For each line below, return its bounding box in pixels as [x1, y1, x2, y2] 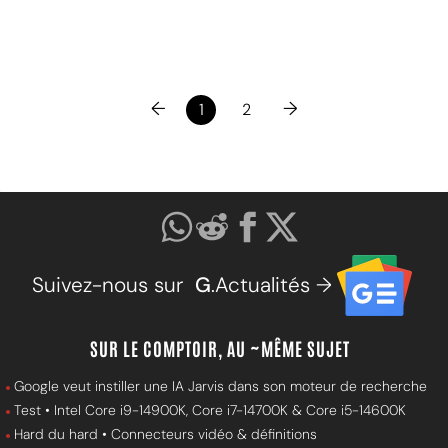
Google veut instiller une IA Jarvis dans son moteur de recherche [14, 376, 427, 395]
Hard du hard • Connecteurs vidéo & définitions [14, 424, 317, 443]
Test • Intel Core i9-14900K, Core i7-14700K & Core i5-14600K [14, 400, 406, 419]
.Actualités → [210, 271, 332, 299]
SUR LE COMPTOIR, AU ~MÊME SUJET [90, 335, 350, 360]
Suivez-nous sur [31, 271, 195, 299]
